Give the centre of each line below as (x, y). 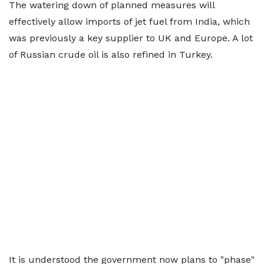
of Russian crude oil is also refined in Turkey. (111, 55)
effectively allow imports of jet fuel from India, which (129, 22)
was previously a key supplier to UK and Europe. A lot (131, 38)
